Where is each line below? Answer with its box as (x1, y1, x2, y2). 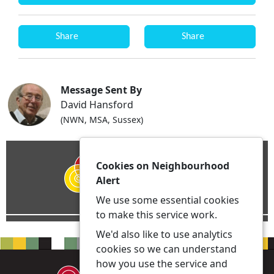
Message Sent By (61, 83, 142, 97)
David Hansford (61, 98, 133, 111)
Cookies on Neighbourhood (96, 159, 229, 172)
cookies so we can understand (96, 242, 237, 256)
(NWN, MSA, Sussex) (61, 114, 143, 125)
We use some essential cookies (96, 193, 239, 207)
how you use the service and (96, 257, 228, 270)
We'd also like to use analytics (96, 228, 232, 241)
